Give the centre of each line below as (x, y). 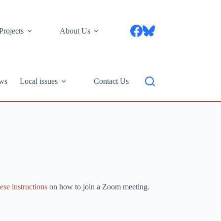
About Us (75, 31)
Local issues (39, 81)
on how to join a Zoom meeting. (98, 187)
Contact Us (111, 81)
